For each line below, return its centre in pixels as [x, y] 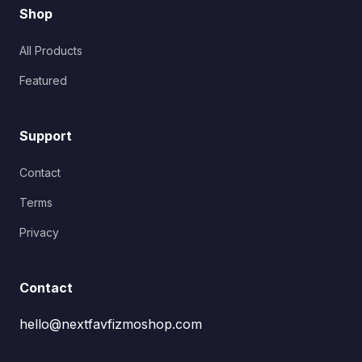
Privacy [39, 233]
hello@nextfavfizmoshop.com [111, 324]
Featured [43, 81]
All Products [51, 51]
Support [46, 136]
